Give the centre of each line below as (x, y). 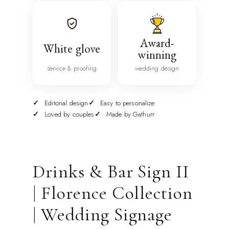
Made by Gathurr (130, 114)
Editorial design (66, 103)
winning (157, 54)
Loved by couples (70, 114)
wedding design (157, 68)
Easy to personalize (127, 103)
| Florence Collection (113, 193)
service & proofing (72, 68)
